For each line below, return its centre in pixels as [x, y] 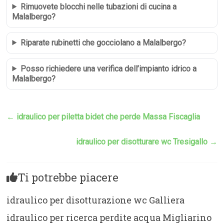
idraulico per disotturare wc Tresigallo [142, 141]
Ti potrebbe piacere [68, 177]
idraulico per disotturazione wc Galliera [96, 200]
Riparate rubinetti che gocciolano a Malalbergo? [103, 42]
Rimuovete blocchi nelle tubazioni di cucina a [99, 6]
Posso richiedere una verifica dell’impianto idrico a [109, 68]
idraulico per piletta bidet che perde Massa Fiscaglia [107, 116]
